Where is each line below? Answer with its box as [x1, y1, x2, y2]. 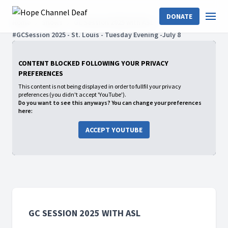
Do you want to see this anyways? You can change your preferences [18, 98, 202, 106]
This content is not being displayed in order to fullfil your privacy [18, 82, 181, 90]
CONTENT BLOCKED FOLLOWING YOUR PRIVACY [18, 58, 168, 68]
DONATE [166, 12, 192, 21]
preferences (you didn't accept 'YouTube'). [18, 90, 126, 98]
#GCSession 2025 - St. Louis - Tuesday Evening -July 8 [12, 30, 181, 39]
